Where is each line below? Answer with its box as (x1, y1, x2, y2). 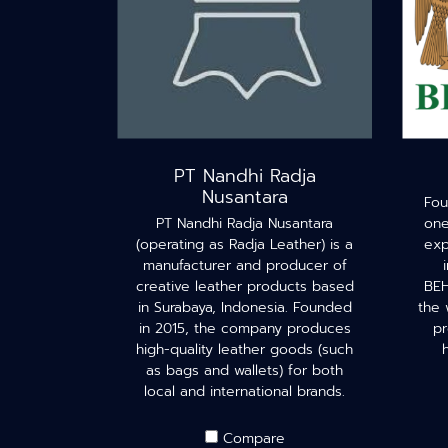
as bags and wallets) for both (146, 360, 343, 381)
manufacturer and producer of (142, 255, 347, 276)
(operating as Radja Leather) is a (136, 234, 353, 255)
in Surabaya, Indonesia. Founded (137, 297, 352, 318)
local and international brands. (144, 381, 345, 402)
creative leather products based (135, 276, 354, 297)
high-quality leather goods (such (136, 339, 353, 360)
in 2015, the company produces (138, 318, 351, 339)
